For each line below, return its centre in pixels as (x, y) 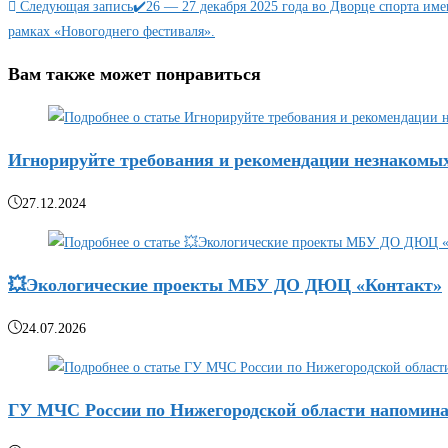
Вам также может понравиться (134, 74)
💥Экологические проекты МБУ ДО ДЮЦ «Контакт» (225, 285)
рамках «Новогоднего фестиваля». (111, 32)
